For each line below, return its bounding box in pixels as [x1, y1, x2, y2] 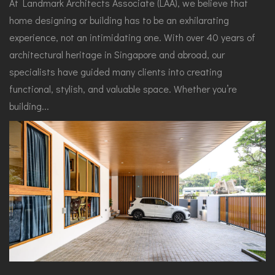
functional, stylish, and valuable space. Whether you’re [9, 82, 237, 96]
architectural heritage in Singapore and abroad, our [9, 48, 225, 61]
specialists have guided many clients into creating [9, 65, 222, 79]
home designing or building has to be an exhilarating [9, 14, 229, 27]
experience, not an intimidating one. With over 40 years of [9, 31, 255, 44]
